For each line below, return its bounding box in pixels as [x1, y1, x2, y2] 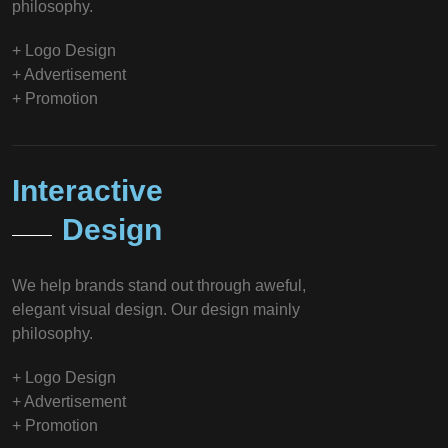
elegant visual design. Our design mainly [12, 300, 300, 318]
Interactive [12, 173, 163, 207]
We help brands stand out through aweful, [12, 276, 306, 294]
